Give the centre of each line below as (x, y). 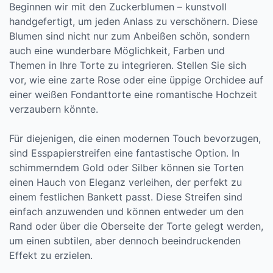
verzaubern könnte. (54, 109)
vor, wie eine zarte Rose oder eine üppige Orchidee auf (136, 80)
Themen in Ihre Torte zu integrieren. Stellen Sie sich (128, 65)
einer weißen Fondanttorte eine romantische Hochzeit (133, 94)
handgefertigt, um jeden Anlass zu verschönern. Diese (133, 21)
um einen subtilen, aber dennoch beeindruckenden (125, 241)
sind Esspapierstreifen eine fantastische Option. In (124, 153)
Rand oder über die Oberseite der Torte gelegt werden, (136, 226)
